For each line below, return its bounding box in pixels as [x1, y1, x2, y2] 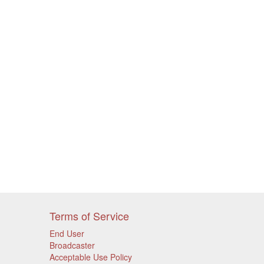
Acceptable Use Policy [49, 251, 132, 263]
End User [49, 227, 84, 239]
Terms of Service [49, 208, 129, 223]
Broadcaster [49, 239, 95, 251]
